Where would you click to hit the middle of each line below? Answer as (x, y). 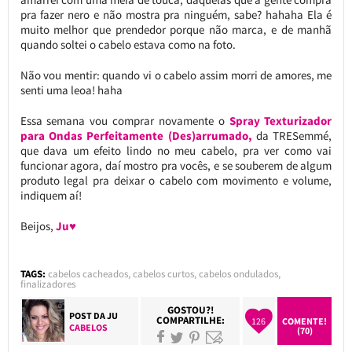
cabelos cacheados (88, 273)
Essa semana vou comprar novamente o (125, 120)
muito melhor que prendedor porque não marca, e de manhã (176, 29)
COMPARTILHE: (190, 320)
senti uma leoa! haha (71, 90)
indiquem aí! (51, 195)
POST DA (88, 315)
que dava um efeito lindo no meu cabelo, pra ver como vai (176, 150)
